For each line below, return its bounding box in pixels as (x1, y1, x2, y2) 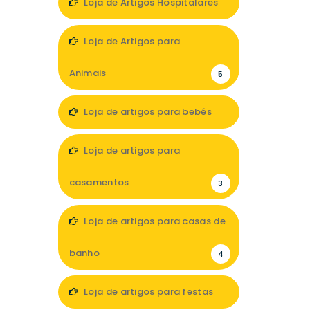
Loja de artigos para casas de (81, 215, 226, 228)
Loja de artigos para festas (81, 285, 214, 298)
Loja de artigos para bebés (81, 105, 212, 118)
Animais (69, 66, 107, 80)
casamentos (69, 176, 129, 189)
